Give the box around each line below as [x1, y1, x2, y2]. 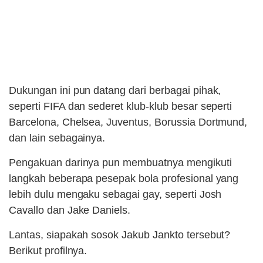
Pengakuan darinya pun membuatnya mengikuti [9, 157, 232, 169]
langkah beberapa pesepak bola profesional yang [9, 173, 239, 185]
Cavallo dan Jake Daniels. [9, 204, 131, 217]
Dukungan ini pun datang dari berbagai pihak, [9, 85, 221, 97]
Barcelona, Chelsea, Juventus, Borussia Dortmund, [9, 116, 248, 129]
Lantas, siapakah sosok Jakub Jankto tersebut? [9, 229, 231, 241]
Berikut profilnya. [9, 245, 87, 257]
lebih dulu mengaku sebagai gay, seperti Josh [9, 188, 222, 201]
